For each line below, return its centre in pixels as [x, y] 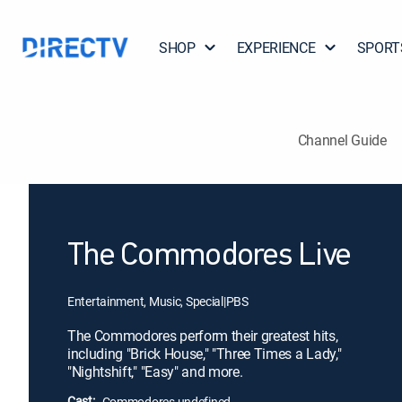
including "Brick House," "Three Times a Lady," [205, 354]
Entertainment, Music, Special [145, 301]
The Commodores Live [209, 257]
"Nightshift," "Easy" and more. [155, 371]
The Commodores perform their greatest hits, [203, 336]
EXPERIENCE [276, 48]
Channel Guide [342, 140]
